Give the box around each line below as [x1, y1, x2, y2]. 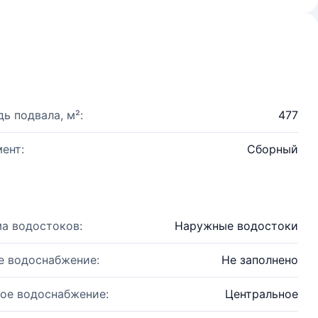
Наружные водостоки [175, 219, 298, 233]
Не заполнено [221, 253, 298, 267]
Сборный [247, 142, 298, 156]
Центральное [225, 287, 298, 301]
